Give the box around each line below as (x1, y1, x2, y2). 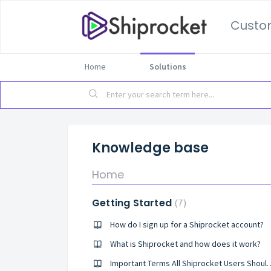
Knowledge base (92, 139, 209, 157)
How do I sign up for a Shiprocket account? (110, 219, 264, 230)
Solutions (149, 61, 186, 72)
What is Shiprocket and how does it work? (110, 238, 261, 249)
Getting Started (92, 196, 175, 210)
